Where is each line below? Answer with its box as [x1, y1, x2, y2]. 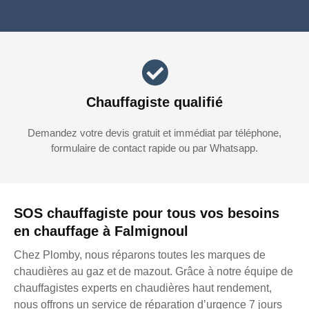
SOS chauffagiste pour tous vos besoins [14, 206, 279, 221]
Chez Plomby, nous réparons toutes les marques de [14, 249, 266, 261]
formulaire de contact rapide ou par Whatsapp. [51, 142, 258, 154]
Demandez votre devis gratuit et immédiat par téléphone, [28, 127, 281, 139]
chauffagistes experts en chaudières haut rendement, [14, 282, 272, 295]
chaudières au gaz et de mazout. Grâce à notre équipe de [14, 266, 293, 278]
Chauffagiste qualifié [86, 94, 223, 110]
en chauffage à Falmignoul [14, 223, 188, 239]
